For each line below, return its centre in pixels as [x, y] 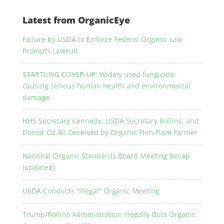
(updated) [38, 167]
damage [36, 97]
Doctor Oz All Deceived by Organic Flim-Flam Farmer [110, 132]
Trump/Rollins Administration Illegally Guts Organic [109, 214]
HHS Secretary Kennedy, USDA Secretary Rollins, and [110, 121]
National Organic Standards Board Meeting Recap [106, 156]
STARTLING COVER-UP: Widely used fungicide [98, 74]
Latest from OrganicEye [76, 20]
